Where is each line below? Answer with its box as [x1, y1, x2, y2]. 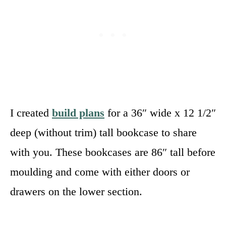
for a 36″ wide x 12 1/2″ [104, 106, 216, 119]
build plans [52, 106, 104, 119]
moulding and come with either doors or [10, 165, 190, 178]
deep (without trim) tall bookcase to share [10, 126, 197, 139]
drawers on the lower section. [10, 185, 142, 198]
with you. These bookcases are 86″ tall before [10, 145, 215, 158]
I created [10, 106, 52, 119]
